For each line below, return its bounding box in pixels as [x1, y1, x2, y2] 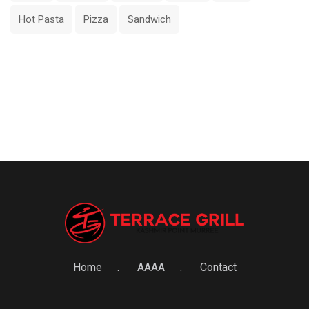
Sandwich [128, 13, 171, 26]
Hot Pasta [19, 13, 64, 26]
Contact [199, 260, 237, 274]
